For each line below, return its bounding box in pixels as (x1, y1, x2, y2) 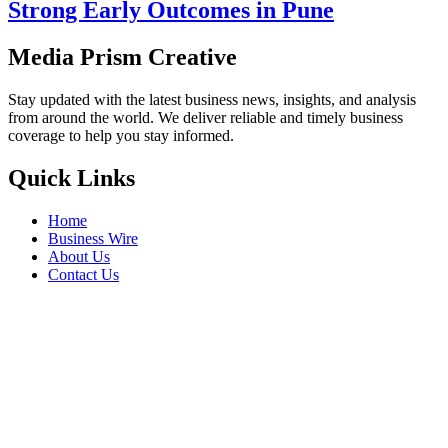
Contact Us (48, 265, 119, 283)
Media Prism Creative (8, 43, 237, 70)
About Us (48, 247, 110, 265)
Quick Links (8, 164, 135, 191)
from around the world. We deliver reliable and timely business (8, 108, 403, 126)
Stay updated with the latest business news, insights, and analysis (8, 90, 416, 108)
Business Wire (48, 229, 138, 247)
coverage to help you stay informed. (8, 126, 234, 144)
